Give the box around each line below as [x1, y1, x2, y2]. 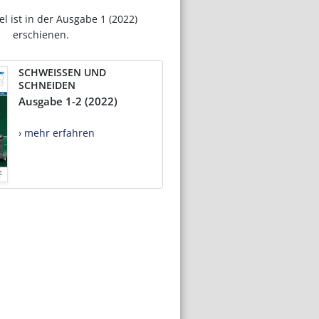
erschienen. [12, 27, 69, 41]
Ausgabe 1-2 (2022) [19, 93, 117, 108]
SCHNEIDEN [19, 78, 75, 92]
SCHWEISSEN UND [19, 65, 106, 79]
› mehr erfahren [19, 125, 95, 140]
